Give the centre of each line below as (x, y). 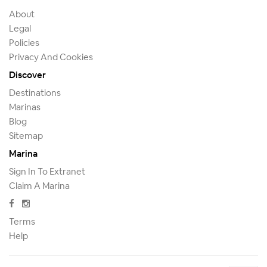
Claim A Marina (39, 185)
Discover (27, 74)
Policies (24, 42)
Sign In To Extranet (47, 171)
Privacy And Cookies (51, 57)
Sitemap (26, 135)
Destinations (35, 92)
